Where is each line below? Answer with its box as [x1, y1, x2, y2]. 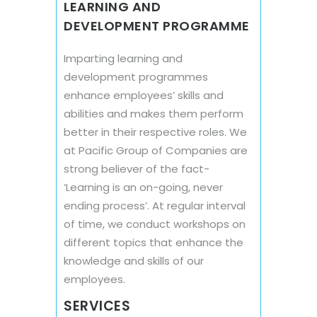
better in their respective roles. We [64, 124, 247, 139]
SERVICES [64, 296, 130, 316]
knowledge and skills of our [64, 253, 204, 268]
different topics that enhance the [64, 234, 243, 250]
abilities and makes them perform [64, 105, 243, 121]
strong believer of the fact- [64, 161, 209, 176]
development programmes [64, 69, 208, 84]
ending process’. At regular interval [64, 197, 246, 213]
